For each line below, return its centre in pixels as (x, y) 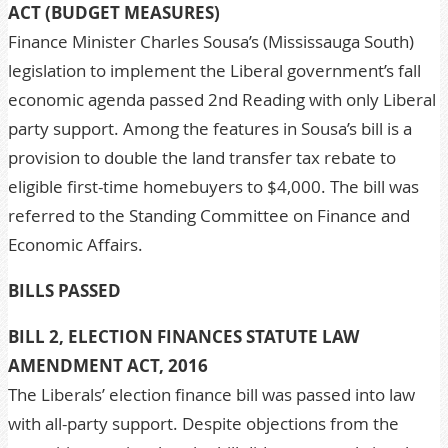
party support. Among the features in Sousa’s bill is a (210, 128)
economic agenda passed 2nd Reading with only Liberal (222, 99)
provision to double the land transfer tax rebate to (202, 157)
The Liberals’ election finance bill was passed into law (211, 394)
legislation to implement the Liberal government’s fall (214, 70)
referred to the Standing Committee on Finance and (209, 215)
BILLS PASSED (64, 290)
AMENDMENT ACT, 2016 (108, 365)
